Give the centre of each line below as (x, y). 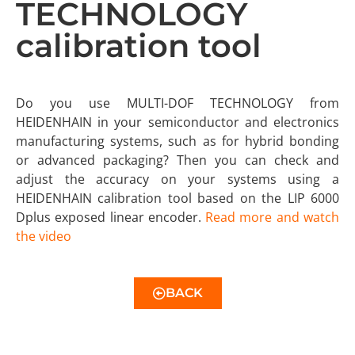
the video (44, 236)
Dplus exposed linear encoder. (111, 217)
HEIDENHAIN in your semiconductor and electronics (177, 122)
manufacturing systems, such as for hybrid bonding (177, 141)
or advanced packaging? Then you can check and (177, 160)
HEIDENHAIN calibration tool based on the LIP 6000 (177, 198)
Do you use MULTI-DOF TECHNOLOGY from (177, 103)
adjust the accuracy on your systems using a (177, 179)
